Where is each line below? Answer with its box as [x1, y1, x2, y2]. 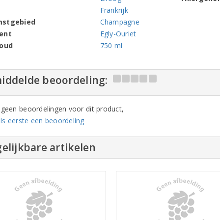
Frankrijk [100, 5, 128, 15]
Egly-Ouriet [100, 28, 137, 38]
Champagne [100, 17, 139, 27]
